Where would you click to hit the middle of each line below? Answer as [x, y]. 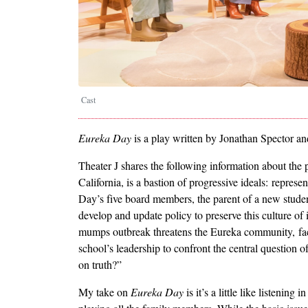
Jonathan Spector [256, 138]
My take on [104, 292]
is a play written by [174, 138]
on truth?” [102, 265]
